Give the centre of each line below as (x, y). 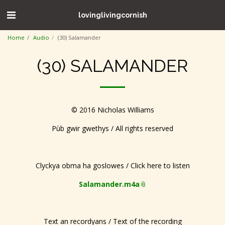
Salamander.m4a (109, 184)
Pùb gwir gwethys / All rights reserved (113, 128)
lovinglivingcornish (113, 15)
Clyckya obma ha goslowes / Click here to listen (113, 165)
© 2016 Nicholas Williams (113, 109)
